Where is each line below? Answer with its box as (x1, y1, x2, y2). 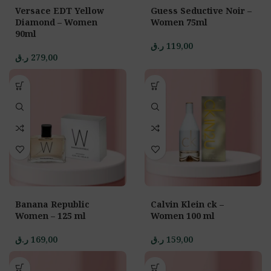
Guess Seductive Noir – (151, 5, 252, 16)
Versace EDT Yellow (15, 5, 104, 16)
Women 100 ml (151, 210, 215, 221)
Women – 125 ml (15, 210, 86, 221)
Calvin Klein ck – (151, 198, 224, 210)
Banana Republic (15, 198, 90, 210)
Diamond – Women (15, 16, 97, 28)
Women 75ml (151, 16, 207, 28)
